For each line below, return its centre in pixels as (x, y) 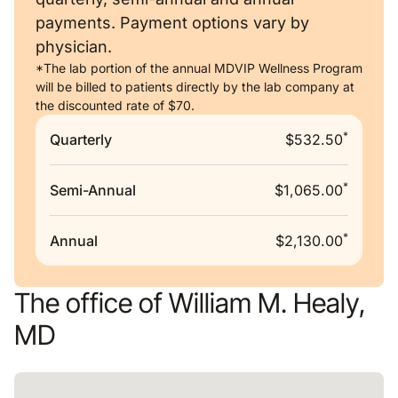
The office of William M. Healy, (190, 302)
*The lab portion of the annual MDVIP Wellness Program (199, 68)
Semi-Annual (93, 190)
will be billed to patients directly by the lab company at (195, 87)
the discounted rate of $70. (115, 105)
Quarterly (81, 139)
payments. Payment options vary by (172, 23)
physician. (74, 47)
